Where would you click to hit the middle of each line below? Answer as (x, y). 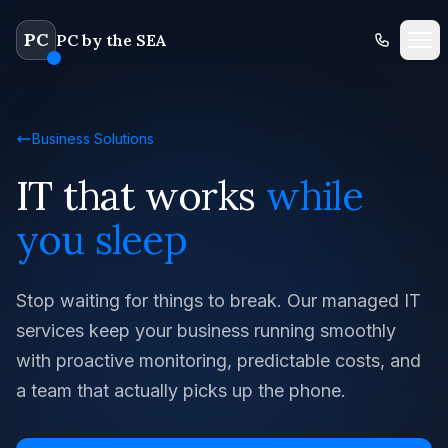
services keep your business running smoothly (206, 330)
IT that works (136, 195)
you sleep (101, 239)
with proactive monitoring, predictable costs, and (218, 360)
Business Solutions (93, 138)
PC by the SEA (111, 40)
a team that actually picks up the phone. (181, 390)
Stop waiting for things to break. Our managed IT (218, 300)
